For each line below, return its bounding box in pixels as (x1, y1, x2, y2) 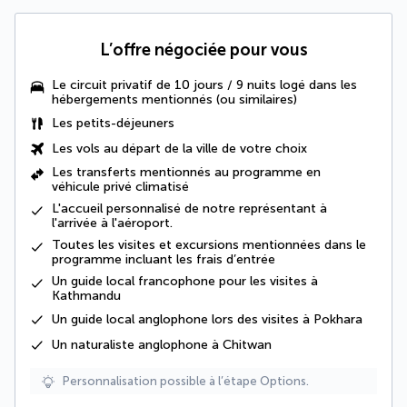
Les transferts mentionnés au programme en (52, 164, 321, 181)
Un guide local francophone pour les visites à (52, 273, 318, 290)
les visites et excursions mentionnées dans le (98, 237, 366, 253)
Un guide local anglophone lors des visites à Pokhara (52, 312, 362, 328)
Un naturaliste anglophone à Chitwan (52, 337, 272, 353)
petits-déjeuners (76, 115, 174, 132)
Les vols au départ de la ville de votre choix (52, 141, 307, 157)
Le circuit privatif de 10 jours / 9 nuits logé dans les (52, 77, 357, 94)
